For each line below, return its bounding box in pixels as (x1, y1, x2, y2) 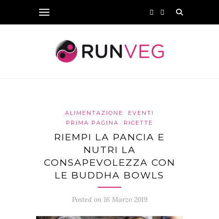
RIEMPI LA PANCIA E (54, 131, 165, 143)
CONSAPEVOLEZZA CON (44, 157, 175, 168)
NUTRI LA (83, 144, 136, 155)
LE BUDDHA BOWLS (55, 170, 164, 181)
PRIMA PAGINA (66, 119, 119, 126)
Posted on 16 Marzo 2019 (71, 195, 148, 204)
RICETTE (124, 119, 153, 126)
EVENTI (128, 109, 154, 116)
